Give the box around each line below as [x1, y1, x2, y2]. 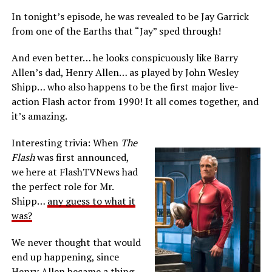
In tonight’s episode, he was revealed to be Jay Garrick [11, 10, 249, 24]
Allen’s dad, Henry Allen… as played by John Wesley [11, 66, 239, 80]
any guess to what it [47, 194, 135, 208]
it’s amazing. [11, 109, 67, 123]
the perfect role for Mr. [11, 180, 114, 194]
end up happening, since [11, 250, 119, 264]
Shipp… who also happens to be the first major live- [11, 80, 239, 94]
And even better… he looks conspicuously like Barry [11, 51, 238, 65]
